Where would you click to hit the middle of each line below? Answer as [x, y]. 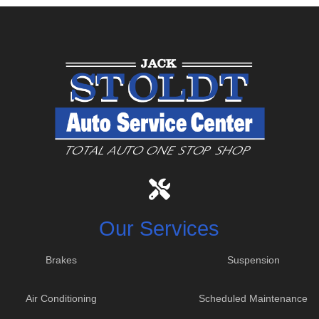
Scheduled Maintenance [253, 299]
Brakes [61, 260]
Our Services [159, 229]
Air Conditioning [61, 299]
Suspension [253, 260]
